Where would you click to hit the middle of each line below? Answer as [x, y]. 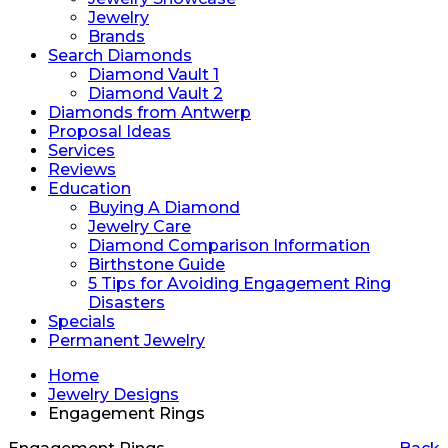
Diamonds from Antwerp [149, 112]
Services [81, 150]
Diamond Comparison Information [229, 245]
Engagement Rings [126, 413]
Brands [116, 36]
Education [89, 188]
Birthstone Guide [156, 264]
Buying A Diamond [164, 207]
